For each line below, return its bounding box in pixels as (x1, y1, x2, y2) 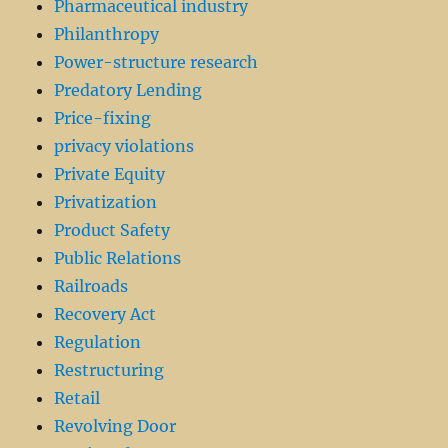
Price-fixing (54, 108, 152, 129)
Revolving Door (54, 416, 177, 437)
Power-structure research (54, 52, 259, 73)
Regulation (54, 332, 142, 353)
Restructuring (54, 360, 165, 381)
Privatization (54, 192, 158, 213)
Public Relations (54, 248, 182, 269)
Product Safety (54, 220, 171, 241)
